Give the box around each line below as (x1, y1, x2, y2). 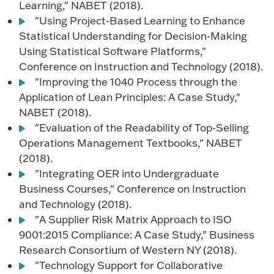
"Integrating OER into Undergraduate (35, 166, 220, 180)
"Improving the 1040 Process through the (35, 75, 238, 88)
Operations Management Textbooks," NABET (19, 136, 243, 149)
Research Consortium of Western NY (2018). (19, 243, 237, 256)
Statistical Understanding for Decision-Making (19, 29, 248, 42)
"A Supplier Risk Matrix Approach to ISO (35, 212, 232, 226)
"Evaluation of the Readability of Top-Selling (35, 120, 250, 134)
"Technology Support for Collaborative (35, 258, 223, 272)
